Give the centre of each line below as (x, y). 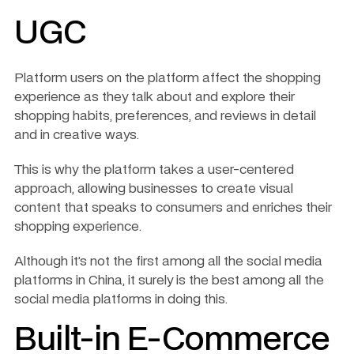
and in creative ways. (77, 135)
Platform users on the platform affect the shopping (168, 78)
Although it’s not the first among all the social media (168, 261)
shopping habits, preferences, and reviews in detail (165, 116)
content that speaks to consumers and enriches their (173, 207)
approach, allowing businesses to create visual (154, 188)
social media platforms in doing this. (121, 299)
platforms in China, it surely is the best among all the (169, 280)
